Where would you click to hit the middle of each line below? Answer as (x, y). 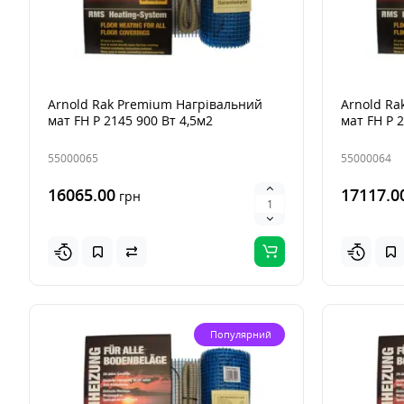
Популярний (241, 335)
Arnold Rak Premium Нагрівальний (155, 105)
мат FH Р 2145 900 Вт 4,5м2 (130, 121)
